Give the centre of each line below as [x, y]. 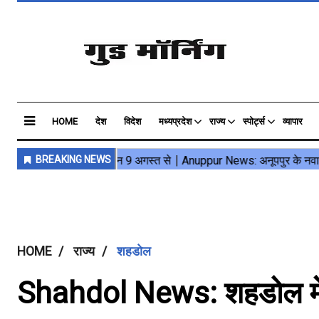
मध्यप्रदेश [175, 121]
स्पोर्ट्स [254, 121]
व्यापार [293, 121]
